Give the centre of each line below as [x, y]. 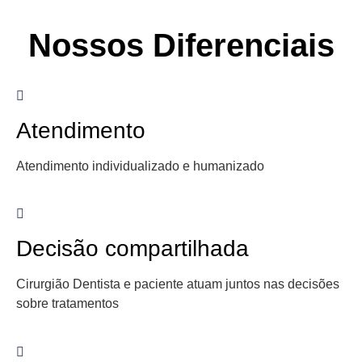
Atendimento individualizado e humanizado [140, 166]
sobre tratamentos [67, 304]
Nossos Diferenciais [181, 45]
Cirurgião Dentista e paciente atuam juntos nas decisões [178, 284]
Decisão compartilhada [133, 249]
